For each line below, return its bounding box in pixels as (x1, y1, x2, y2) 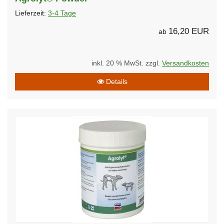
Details (103, 77, 127, 85)
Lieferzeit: (15, 9, 48, 17)
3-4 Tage (48, 9, 76, 17)
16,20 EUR (168, 26, 209, 36)
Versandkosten (162, 59, 209, 67)
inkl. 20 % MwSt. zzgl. (91, 59, 162, 67)
